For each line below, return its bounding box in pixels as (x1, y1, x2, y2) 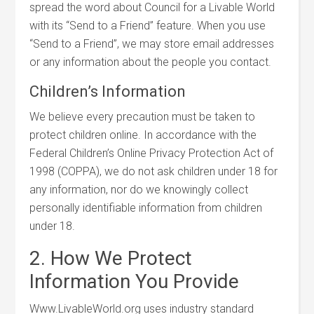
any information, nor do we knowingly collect (29, 183, 249, 196)
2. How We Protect (29, 247, 193, 270)
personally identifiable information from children (29, 201, 263, 214)
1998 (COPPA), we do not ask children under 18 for (29, 165, 278, 178)
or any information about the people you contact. (29, 55, 272, 69)
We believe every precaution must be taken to (29, 110, 256, 123)
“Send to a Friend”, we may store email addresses (29, 37, 275, 50)
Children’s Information (29, 83, 186, 100)
